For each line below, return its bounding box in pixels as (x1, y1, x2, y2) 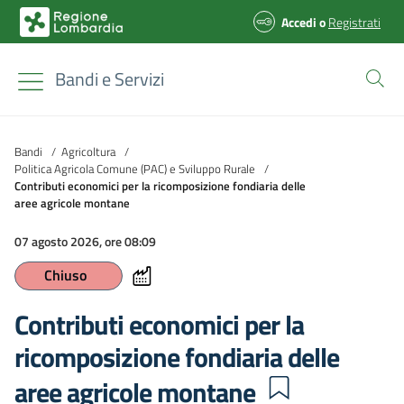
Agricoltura (61, 142, 115, 161)
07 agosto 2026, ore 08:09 (14, 232, 156, 251)
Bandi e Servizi (55, 65, 164, 93)
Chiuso (43, 264, 87, 286)
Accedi (281, 12, 317, 32)
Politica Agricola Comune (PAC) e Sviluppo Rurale (14, 159, 255, 178)
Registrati (328, 12, 381, 32)
